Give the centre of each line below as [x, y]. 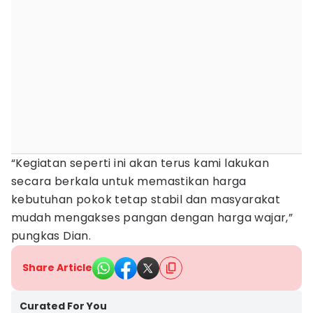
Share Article [57, 268]
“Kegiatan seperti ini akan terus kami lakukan [140, 163]
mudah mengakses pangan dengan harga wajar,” [152, 218]
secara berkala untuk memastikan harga [129, 181]
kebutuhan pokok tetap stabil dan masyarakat [146, 199]
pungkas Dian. [51, 236]
